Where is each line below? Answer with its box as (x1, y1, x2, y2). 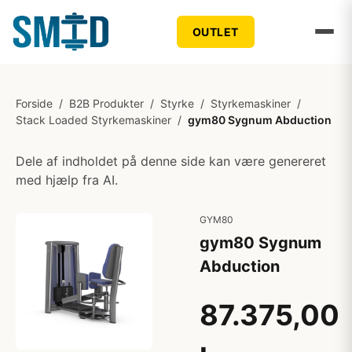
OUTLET (192, 24, 239, 38)
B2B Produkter (69, 97, 144, 110)
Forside (16, 97, 53, 110)
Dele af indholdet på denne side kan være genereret (16, 153, 326, 169)
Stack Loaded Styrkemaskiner (16, 113, 171, 126)
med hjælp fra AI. (16, 172, 118, 188)
